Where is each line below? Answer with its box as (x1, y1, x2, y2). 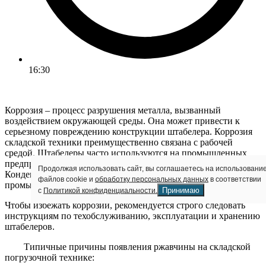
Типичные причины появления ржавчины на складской (5, 241, 251, 252)
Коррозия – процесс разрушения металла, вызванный (5, 104, 221, 115)
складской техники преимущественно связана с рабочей (5, 137, 233, 147)
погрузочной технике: (5, 252, 94, 262)
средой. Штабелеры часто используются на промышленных (5, 147, 247, 158)
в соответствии (208, 175, 261, 183)
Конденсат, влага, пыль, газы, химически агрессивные (5, 169, 226, 179)
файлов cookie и (38, 175, 95, 183)
